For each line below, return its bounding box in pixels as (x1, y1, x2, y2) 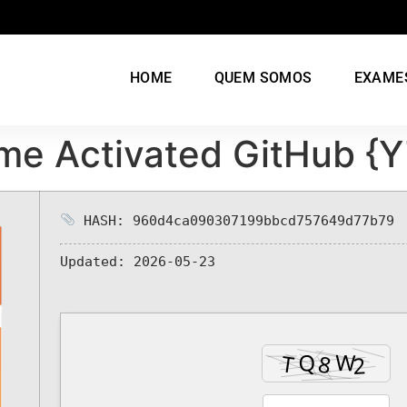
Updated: (60, 253, 125, 270)
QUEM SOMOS (213, 69, 313, 86)
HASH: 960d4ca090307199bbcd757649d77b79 (75, 212, 395, 229)
